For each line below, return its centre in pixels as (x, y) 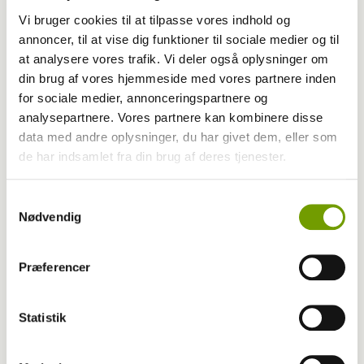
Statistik (42, 318)
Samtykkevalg (45, 201)
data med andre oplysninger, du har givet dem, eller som (178, 136)
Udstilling (43, 129)
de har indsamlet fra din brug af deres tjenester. (153, 156)
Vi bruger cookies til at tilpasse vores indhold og (154, 19)
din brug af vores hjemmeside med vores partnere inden (178, 78)
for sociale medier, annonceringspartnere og (143, 97)
